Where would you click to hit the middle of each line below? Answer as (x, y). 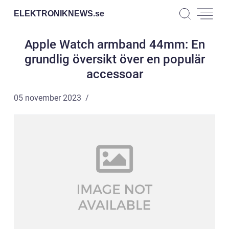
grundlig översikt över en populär (114, 59)
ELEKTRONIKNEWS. (54, 13)
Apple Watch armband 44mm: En (114, 44)
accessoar (114, 74)
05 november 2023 (48, 98)
